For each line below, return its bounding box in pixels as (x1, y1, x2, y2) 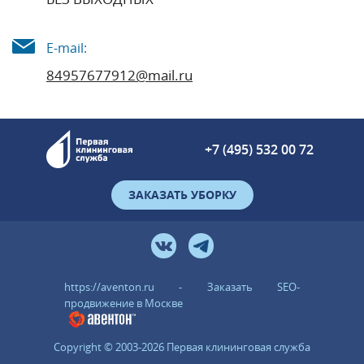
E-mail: (46, 39, 87, 58)
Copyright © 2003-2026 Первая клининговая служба (54, 340, 310, 355)
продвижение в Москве (64, 296, 183, 311)
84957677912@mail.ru (46, 66, 193, 85)
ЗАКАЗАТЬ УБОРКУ (128, 187, 236, 203)
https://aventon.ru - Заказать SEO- (64, 279, 300, 295)
